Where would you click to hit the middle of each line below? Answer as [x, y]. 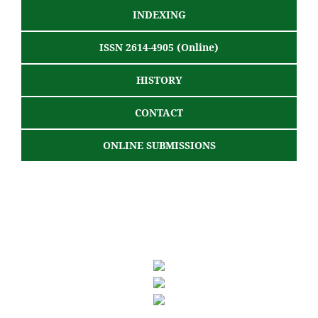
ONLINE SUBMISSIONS [159, 145]
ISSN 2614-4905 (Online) [159, 47]
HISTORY [159, 79]
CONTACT [159, 112]
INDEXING [159, 14]
